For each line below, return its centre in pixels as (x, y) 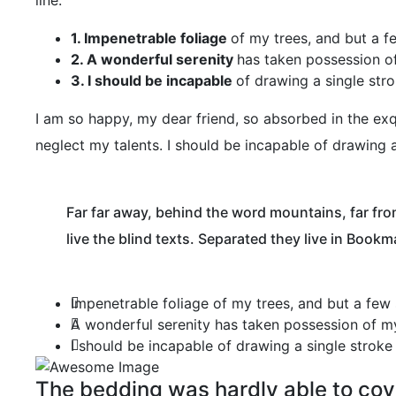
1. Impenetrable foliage (151, 38)
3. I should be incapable (153, 81)
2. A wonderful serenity (154, 60)
